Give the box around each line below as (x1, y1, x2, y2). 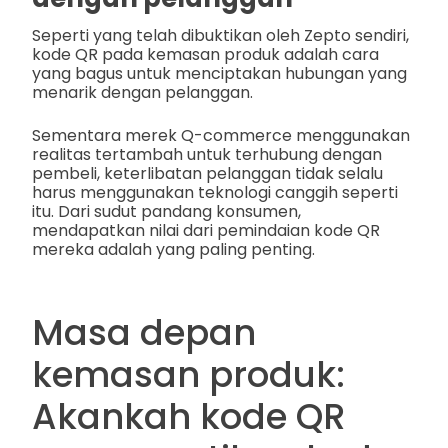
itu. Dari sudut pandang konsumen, (32, 199, 301, 223)
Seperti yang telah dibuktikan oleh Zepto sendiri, (32, 23, 409, 47)
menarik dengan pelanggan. (32, 80, 253, 104)
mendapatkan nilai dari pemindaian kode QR (32, 218, 380, 242)
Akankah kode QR (32, 391, 346, 441)
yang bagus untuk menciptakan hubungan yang (32, 61, 407, 85)
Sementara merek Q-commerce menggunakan (32, 123, 410, 147)
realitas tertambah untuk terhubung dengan (32, 142, 382, 166)
